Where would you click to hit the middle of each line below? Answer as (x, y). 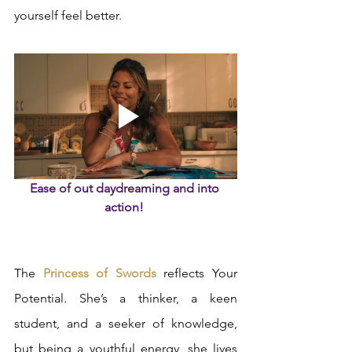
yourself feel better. (71, 16)
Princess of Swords (99, 273)
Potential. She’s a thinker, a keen (126, 299)
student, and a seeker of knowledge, (126, 324)
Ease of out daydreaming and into (126, 189)
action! (126, 207)
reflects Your (197, 273)
